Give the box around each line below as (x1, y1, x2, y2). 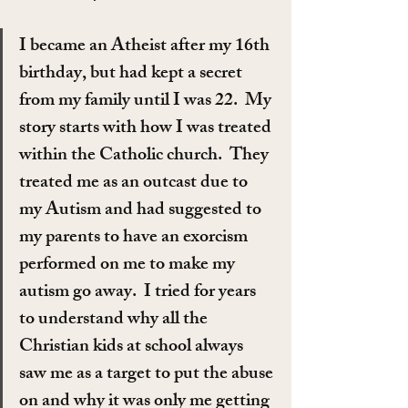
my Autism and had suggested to (19, 194, 265, 227)
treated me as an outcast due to (19, 167, 251, 199)
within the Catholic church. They (19, 139, 272, 172)
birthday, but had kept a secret (19, 57, 246, 90)
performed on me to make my (19, 249, 239, 281)
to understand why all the (19, 303, 211, 336)
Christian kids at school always (19, 331, 247, 363)
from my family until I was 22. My (19, 85, 275, 117)
